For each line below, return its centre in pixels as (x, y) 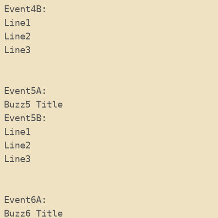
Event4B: (31, 9)
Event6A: (31, 200)
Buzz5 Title (33, 104)
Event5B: (31, 118)
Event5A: (31, 91)
